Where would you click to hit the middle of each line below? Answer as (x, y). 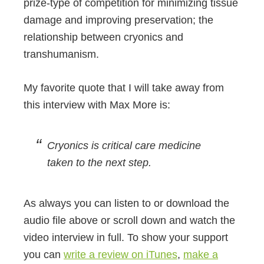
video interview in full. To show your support (126, 238)
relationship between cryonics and (103, 37)
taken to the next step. (99, 163)
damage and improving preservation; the (118, 20)
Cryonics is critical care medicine (124, 146)
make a (201, 255)
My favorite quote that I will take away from (124, 88)
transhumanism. (61, 55)
